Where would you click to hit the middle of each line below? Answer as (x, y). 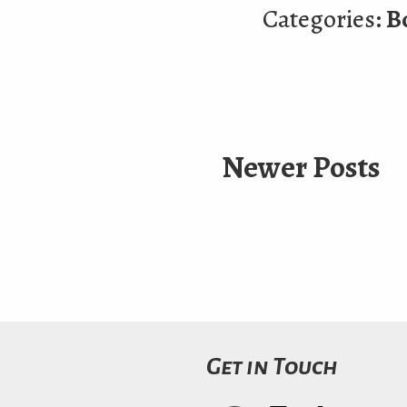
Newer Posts (301, 167)
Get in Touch (272, 367)
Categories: (324, 19)
